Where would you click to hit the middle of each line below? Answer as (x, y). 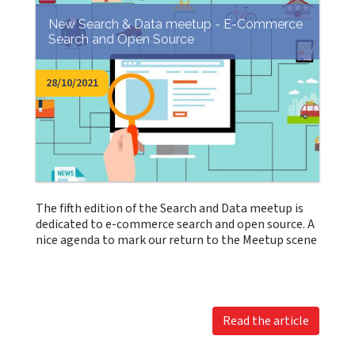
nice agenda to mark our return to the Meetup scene (177, 240)
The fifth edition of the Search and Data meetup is (170, 208)
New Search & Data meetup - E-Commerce (176, 24)
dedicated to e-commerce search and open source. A (176, 224)
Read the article (265, 321)
